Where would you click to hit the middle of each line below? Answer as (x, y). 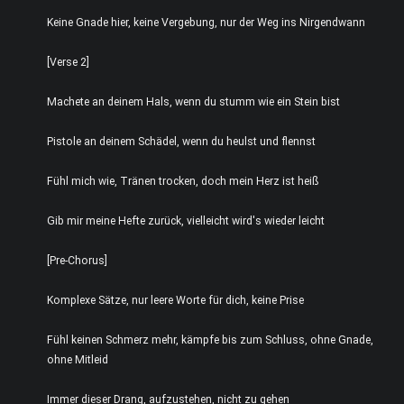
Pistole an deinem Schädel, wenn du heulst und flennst (181, 142)
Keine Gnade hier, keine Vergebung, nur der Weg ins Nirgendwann (206, 23)
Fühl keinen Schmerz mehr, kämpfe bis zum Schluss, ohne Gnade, (210, 340)
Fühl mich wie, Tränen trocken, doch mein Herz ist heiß (183, 181)
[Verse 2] (68, 62)
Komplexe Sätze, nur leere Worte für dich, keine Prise (175, 300)
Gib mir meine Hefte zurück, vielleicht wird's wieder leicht (186, 221)
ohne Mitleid (78, 360)
